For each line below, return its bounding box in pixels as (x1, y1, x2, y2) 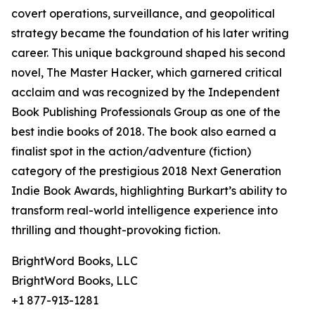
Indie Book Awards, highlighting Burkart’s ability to (11, 184, 287, 198)
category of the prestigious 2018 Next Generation (11, 164, 281, 178)
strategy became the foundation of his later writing (11, 26, 289, 40)
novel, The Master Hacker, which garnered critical (11, 65, 282, 79)
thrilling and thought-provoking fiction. (11, 223, 220, 237)
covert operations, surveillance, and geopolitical (11, 6, 275, 20)
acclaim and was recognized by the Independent (11, 85, 280, 99)
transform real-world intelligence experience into (11, 203, 278, 217)
